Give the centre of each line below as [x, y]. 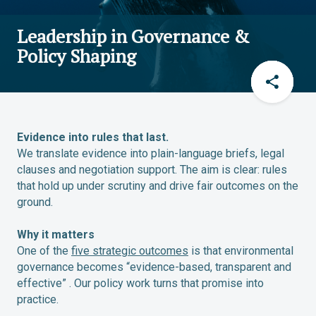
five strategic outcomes [130, 251]
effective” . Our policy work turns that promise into [140, 283]
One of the [44, 251]
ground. [35, 202]
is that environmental [241, 251]
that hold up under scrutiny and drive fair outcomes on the [158, 186]
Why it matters [56, 235]
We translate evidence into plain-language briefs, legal [151, 153]
